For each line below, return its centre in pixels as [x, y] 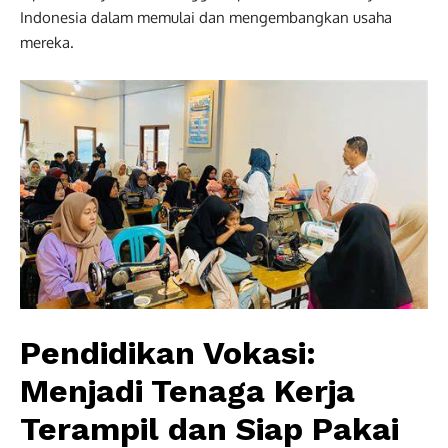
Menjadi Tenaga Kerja [187, 390]
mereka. [47, 42]
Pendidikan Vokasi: [168, 352]
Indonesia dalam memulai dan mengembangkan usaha [206, 17]
